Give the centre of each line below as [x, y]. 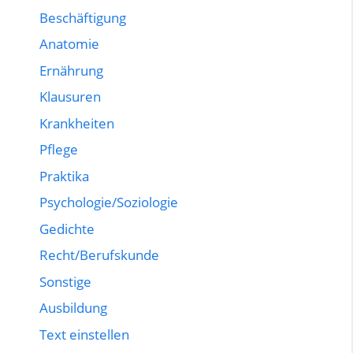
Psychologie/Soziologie [109, 203]
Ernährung [71, 70]
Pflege [59, 150]
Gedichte [67, 229]
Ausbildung [73, 308]
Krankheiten [77, 123]
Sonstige [65, 281]
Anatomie [69, 44]
